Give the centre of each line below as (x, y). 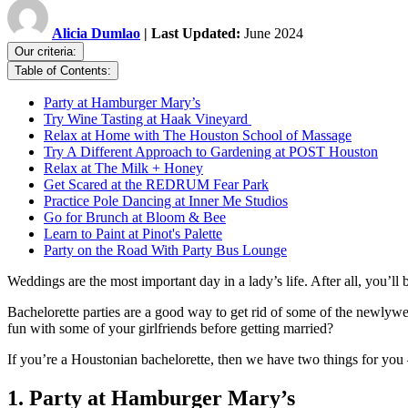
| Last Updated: (192, 34)
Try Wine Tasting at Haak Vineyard (148, 119)
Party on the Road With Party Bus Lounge (165, 250)
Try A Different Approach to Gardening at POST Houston (211, 152)
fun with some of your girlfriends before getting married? (170, 329)
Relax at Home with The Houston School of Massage (198, 136)
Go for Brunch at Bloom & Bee (135, 218)
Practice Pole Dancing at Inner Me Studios (166, 201)
